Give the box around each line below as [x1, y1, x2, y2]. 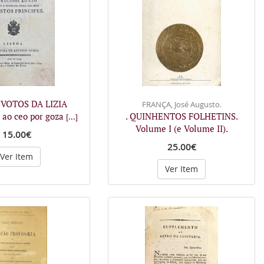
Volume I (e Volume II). [135, 122, 228, 134]
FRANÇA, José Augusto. [141, 98, 222, 110]
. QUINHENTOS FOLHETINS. [125, 110, 238, 122]
